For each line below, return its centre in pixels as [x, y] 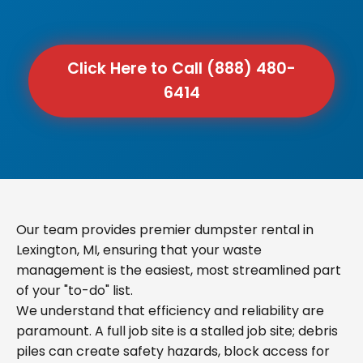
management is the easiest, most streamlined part [179, 270]
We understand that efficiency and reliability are [170, 311]
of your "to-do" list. [75, 290]
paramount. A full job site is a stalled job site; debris [177, 331]
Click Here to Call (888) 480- [181, 68]
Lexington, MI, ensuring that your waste [139, 250]
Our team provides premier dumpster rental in [165, 230]
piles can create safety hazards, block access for [173, 351]
